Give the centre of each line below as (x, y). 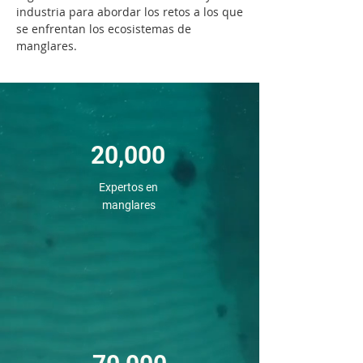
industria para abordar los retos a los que (130, 12)
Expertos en (128, 187)
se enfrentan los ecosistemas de (104, 29)
